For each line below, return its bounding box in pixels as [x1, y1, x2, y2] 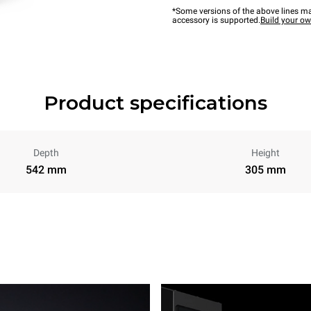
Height [251, 147, 280, 159]
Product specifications [44, 91, 267, 115]
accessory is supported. [172, 15, 260, 25]
